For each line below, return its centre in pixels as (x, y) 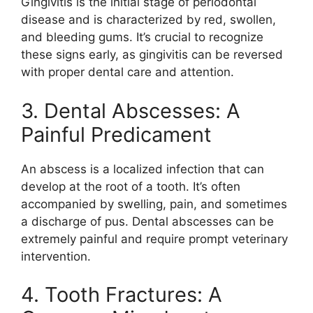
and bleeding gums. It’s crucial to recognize (142, 37)
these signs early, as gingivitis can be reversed (152, 54)
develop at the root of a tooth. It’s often (131, 186)
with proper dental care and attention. (128, 72)
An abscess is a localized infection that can (143, 169)
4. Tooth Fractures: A (122, 294)
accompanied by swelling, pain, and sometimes (154, 204)
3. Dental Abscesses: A (131, 110)
